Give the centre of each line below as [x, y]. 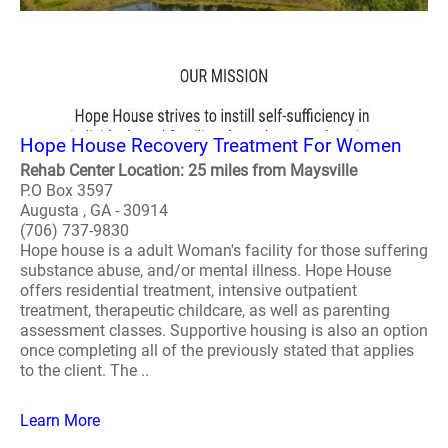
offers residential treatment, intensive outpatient [188, 290]
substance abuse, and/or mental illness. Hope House [205, 270]
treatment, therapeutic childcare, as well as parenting [205, 310]
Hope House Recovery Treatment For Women [210, 145]
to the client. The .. [84, 370]
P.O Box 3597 [66, 190]
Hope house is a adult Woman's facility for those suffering [224, 250]
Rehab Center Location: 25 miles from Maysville [188, 170]
